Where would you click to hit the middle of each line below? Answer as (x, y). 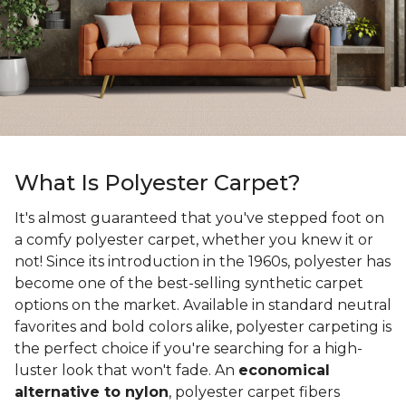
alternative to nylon (92, 392)
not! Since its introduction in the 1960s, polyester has (203, 262)
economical (284, 371)
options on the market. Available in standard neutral (203, 305)
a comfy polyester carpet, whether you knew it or (194, 240)
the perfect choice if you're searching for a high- (188, 349)
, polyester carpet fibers (254, 392)
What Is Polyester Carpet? (158, 183)
